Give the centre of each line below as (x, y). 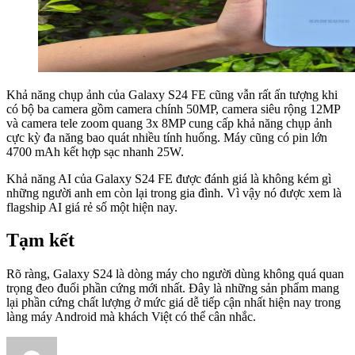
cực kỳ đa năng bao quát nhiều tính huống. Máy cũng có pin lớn (167, 137)
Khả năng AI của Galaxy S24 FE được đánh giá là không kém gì (169, 178)
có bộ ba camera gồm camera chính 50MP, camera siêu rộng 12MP (173, 109)
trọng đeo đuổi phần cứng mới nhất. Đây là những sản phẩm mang (173, 288)
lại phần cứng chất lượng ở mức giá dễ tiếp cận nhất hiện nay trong (174, 303)
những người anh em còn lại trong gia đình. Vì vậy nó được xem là (174, 193)
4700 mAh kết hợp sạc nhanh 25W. (95, 151)
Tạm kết (40, 240)
